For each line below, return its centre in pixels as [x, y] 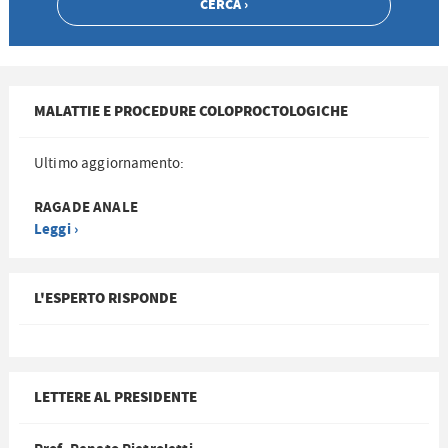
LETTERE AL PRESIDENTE [116, 397]
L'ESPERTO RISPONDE [106, 298]
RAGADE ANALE [86, 207]
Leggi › [56, 229]
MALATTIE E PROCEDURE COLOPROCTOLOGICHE [191, 111]
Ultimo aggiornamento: [109, 163]
